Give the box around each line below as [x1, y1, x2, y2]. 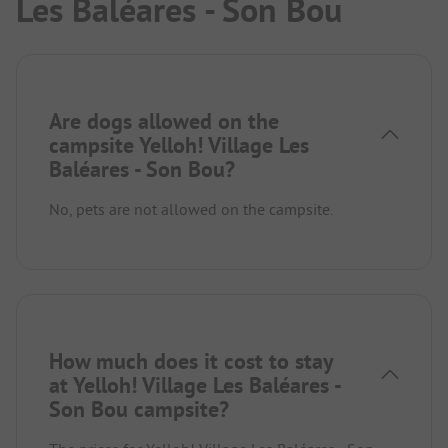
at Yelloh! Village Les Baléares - [49, 370, 340, 399]
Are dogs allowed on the [49, 106, 279, 135]
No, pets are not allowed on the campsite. [49, 198, 333, 219]
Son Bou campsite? [49, 394, 229, 423]
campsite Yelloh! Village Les [49, 130, 309, 159]
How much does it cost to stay [49, 346, 333, 375]
